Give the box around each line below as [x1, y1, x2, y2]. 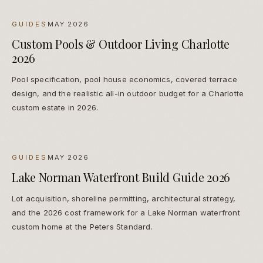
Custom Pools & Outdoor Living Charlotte [12, 36, 230, 52]
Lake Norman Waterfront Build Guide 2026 [12, 169, 231, 186]
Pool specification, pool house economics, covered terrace [12, 75, 237, 85]
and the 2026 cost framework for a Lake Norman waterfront [12, 208, 240, 218]
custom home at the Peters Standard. [12, 222, 153, 232]
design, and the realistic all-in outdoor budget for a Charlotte [12, 89, 244, 99]
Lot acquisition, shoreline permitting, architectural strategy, [12, 194, 235, 204]
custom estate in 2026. [12, 103, 99, 113]
